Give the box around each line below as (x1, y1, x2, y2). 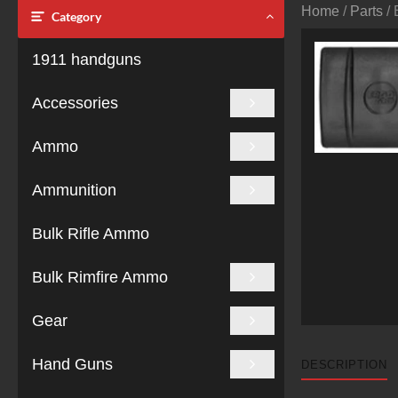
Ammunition (32, 181, 116, 199)
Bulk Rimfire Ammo (32, 268, 168, 286)
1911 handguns (32, 51, 141, 68)
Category (52, 9, 101, 24)
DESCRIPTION (301, 357, 387, 371)
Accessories (32, 94, 118, 112)
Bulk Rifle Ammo (32, 225, 149, 243)
